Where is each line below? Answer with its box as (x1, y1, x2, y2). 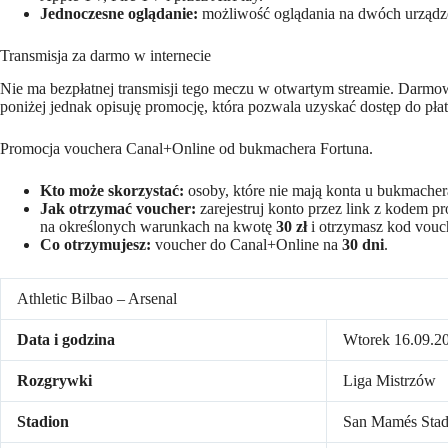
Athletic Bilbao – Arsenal (17, 289, 177, 307)
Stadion (17, 412, 69, 430)
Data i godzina (17, 330, 115, 348)
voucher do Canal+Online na (151, 235, 342, 253)
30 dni (342, 235, 384, 253)
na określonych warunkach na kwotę (40, 217, 276, 235)
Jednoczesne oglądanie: (40, 4, 198, 22)
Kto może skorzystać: (40, 181, 184, 199)
